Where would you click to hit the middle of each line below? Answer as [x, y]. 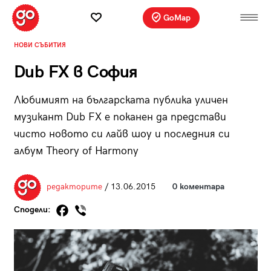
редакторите [74, 187]
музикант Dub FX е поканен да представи [120, 117]
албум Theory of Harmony [76, 151]
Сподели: [33, 210]
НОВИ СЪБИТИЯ [40, 45]
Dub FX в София [76, 72]
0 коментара [198, 187]
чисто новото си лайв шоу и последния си [122, 134]
